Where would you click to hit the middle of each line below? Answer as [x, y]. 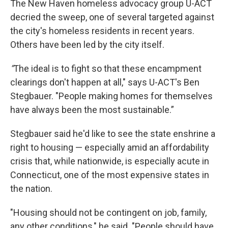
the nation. [31, 189]
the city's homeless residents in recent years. [102, 31]
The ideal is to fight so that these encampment [107, 68]
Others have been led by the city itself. [87, 45]
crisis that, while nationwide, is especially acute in [110, 161]
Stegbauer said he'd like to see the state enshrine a [113, 134]
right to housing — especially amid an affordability [110, 147]
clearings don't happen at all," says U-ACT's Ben [105, 82]
